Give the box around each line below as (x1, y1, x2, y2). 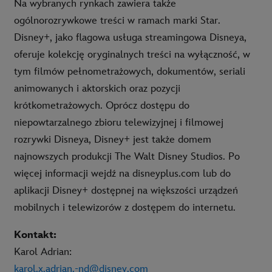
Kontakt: (14, 228, 56, 241)
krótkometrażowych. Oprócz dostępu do (14, 99, 189, 112)
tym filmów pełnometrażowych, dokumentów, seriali (14, 65, 245, 78)
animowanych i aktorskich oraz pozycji (14, 82, 180, 95)
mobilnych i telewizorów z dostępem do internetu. (14, 201, 236, 214)
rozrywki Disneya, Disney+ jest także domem (14, 133, 211, 146)
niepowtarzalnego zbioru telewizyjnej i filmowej (14, 116, 223, 129)
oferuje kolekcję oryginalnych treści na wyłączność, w (14, 48, 250, 61)
